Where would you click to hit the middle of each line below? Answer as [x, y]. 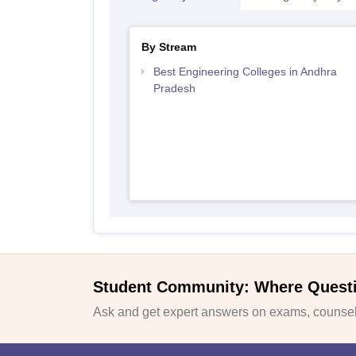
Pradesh [174, 88]
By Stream [168, 47]
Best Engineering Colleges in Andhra [245, 72]
